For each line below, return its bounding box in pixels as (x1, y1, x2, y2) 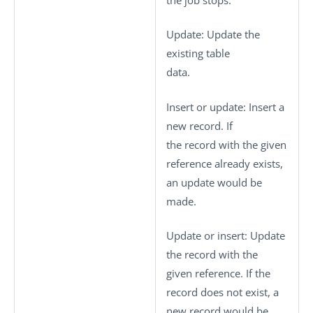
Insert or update (166, 99, 243, 114)
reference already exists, (166, 156, 283, 170)
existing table (166, 46, 230, 60)
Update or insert (166, 228, 245, 242)
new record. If (166, 118, 233, 133)
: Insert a (243, 99, 284, 114)
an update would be (166, 175, 262, 189)
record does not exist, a (166, 285, 279, 299)
